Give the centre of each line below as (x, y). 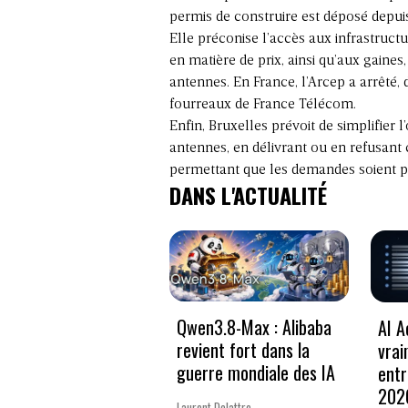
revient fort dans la (243, 350)
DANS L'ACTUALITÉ (248, 194)
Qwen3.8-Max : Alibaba (254, 327)
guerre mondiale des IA (256, 373)
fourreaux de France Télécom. (263, 104)
